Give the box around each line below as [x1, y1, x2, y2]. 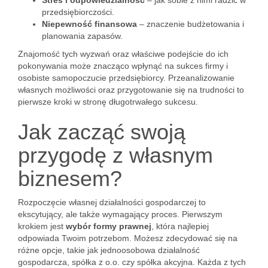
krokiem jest [18, 221, 66, 231]
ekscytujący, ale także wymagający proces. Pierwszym [18, 209, 223, 219]
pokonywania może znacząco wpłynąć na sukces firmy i [18, 61, 228, 71]
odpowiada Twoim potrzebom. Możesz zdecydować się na [18, 233, 237, 243]
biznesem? [18, 166, 122, 191]
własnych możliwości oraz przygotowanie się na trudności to [18, 85, 244, 95]
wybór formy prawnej [66, 221, 151, 231]
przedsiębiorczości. [42, 7, 114, 17]
